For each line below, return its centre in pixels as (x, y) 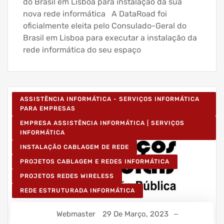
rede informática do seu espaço (82, 50)
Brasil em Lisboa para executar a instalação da (110, 38)
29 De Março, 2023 (135, 214)
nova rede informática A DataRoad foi (95, 14)
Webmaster (76, 214)
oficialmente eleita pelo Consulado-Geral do (105, 26)
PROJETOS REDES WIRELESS (67, 176)
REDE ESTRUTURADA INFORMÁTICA (77, 191)
